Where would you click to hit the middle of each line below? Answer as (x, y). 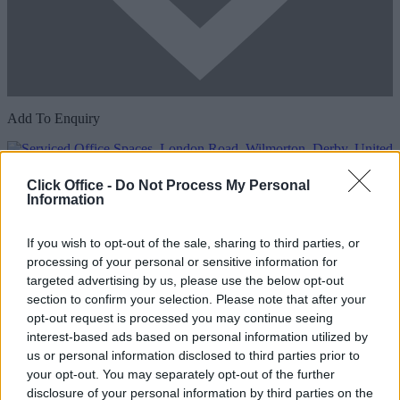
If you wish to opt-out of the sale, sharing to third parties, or (193, 243)
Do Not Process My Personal (212, 185)
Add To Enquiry (54, 119)
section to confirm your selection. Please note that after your (196, 299)
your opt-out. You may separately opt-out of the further (181, 374)
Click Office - (71, 185)
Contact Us (108, 381)
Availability (40, 381)
